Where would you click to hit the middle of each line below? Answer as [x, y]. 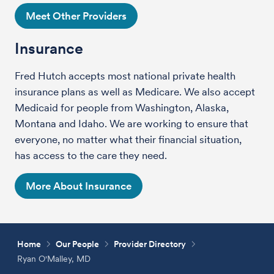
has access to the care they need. [91, 155]
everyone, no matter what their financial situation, [128, 139]
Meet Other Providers [76, 16]
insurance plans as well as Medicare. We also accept [135, 91]
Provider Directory [150, 244]
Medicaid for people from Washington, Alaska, [122, 107]
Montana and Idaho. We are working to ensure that [131, 123]
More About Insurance [79, 186]
